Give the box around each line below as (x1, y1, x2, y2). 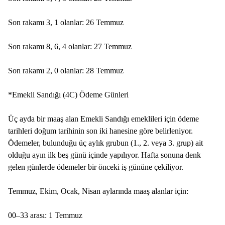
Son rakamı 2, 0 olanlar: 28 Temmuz (8, 66, 124, 75)
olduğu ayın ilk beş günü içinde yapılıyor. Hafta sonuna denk (8, 151, 201, 159)
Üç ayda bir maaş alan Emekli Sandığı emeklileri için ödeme (8, 115, 199, 123)
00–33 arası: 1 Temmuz (8, 211, 82, 219)
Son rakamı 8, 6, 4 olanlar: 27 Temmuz (8, 42, 132, 51)
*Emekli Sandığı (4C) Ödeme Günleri (8, 90, 129, 99)
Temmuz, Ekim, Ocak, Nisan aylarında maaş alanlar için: (8, 187, 188, 195)
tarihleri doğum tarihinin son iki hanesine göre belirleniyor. (8, 127, 193, 135)
